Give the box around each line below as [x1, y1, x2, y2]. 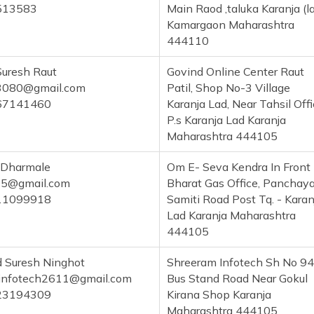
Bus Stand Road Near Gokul [167, 271, 308, 286]
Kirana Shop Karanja [167, 287, 271, 302]
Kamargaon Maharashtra [167, 18, 294, 32]
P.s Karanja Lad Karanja [167, 113, 286, 128]
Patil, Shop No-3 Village [167, 81, 290, 95]
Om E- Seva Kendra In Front [167, 160, 310, 175]
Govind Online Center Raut [167, 64, 304, 79]
